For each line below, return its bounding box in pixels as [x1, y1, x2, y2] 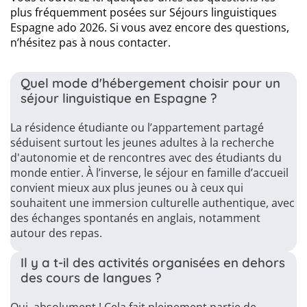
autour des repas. [10, 225, 102, 241]
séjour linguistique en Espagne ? [21, 90, 217, 106]
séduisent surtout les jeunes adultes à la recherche [10, 135, 274, 150]
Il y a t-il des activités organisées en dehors [21, 254, 285, 271]
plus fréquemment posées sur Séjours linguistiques [10, 5, 277, 20]
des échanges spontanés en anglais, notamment [10, 210, 260, 225]
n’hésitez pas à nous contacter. [10, 35, 171, 50]
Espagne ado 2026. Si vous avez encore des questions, [10, 20, 289, 35]
